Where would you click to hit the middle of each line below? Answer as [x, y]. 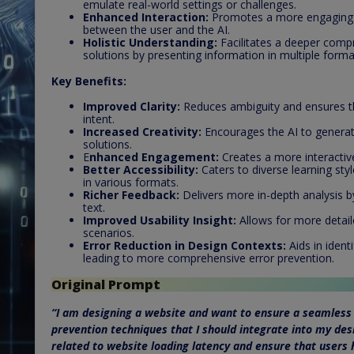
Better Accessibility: [141, 169]
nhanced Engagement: [154, 156]
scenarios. [109, 232]
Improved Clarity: [132, 106]
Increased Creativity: [142, 131]
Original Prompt [106, 284]
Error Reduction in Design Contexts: [185, 245]
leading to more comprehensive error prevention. [209, 258]
